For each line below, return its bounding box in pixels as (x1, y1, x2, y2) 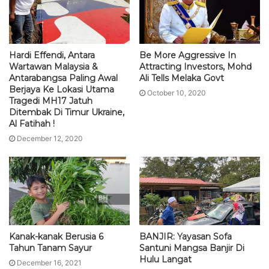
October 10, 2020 (147, 88, 206, 98)
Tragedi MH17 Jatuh (9, 95, 92, 107)
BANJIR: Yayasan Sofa (139, 231, 232, 242)
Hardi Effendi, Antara (9, 50, 95, 61)
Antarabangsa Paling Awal (9, 73, 118, 84)
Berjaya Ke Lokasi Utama (9, 84, 114, 95)
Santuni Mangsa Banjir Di (139, 242, 244, 253)
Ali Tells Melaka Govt (139, 73, 224, 84)
